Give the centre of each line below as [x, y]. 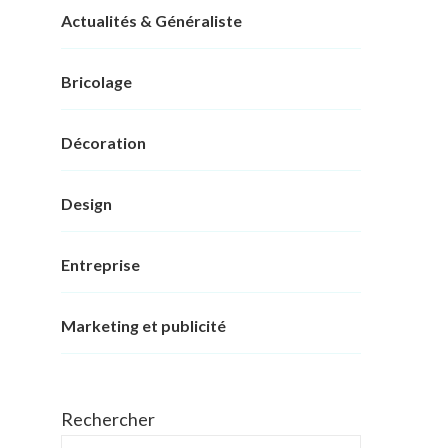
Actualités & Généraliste [151, 21]
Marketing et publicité [143, 326]
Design [86, 204]
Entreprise [100, 265]
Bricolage [96, 82]
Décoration [103, 143]
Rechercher [108, 419]
